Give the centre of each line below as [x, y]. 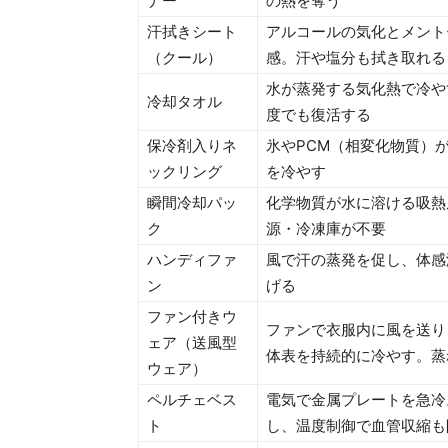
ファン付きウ [192, 316]
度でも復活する [318, 114]
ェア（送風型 [192, 342]
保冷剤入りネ [192, 145]
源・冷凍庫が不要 [326, 228]
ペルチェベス [192, 399]
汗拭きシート [192, 31]
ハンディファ [192, 259]
